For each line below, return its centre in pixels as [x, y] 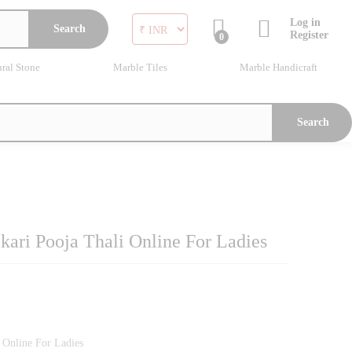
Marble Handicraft [278, 67]
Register [309, 35]
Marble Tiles [140, 67]
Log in [305, 23]
